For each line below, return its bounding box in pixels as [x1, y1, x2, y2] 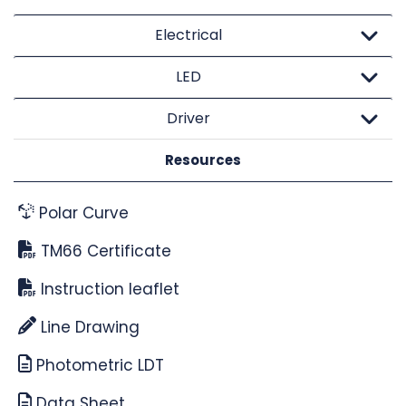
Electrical [154, 24, 222, 45]
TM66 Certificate [36, 239, 172, 262]
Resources [165, 150, 241, 169]
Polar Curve [34, 201, 129, 224]
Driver [166, 107, 210, 129]
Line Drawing [36, 315, 140, 338]
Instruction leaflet [36, 277, 180, 300]
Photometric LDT [32, 353, 165, 376]
